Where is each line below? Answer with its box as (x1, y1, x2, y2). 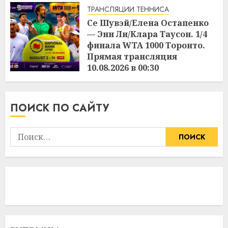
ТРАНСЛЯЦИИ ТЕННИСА (87, 4, 169, 14)
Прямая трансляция (87, 50, 177, 62)
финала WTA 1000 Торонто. (87, 39, 205, 51)
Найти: (10, 127, 37, 139)
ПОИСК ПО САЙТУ (10, 100, 109, 116)
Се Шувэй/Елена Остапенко (87, 17, 209, 28)
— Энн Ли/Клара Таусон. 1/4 (87, 28, 207, 40)
